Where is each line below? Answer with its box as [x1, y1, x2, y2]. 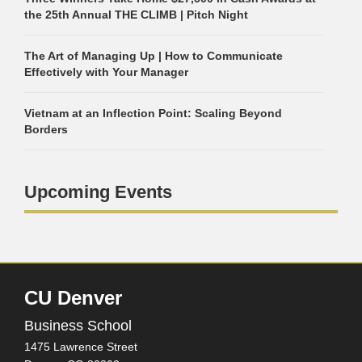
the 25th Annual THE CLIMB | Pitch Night [24, 8, 248, 22]
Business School [24, 318, 132, 335]
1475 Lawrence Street [24, 340, 137, 354]
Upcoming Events [24, 182, 172, 203]
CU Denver [24, 287, 122, 309]
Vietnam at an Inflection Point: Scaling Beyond [24, 107, 282, 120]
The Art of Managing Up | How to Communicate [24, 49, 283, 63]
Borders [24, 123, 68, 137]
